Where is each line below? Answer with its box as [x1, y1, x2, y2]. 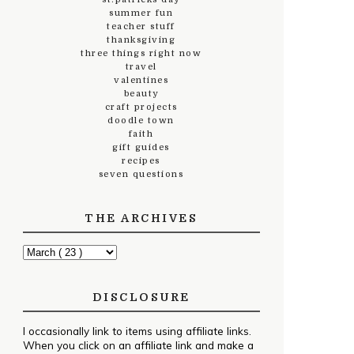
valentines [114, 75, 168, 85]
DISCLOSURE [92, 291, 190, 303]
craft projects [104, 102, 178, 112]
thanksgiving [107, 35, 175, 45]
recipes [122, 156, 160, 166]
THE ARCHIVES [85, 212, 198, 224]
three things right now [81, 48, 201, 58]
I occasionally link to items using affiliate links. [22, 324, 251, 337]
